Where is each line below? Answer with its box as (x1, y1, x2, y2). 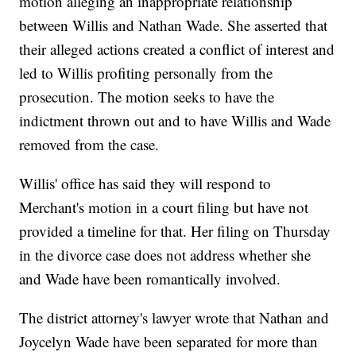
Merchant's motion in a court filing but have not (19, 197, 309, 218)
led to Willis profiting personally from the (19, 63, 273, 83)
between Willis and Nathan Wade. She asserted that (19, 15, 328, 36)
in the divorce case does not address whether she (19, 245, 311, 265)
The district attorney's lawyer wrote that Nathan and (19, 308, 330, 328)
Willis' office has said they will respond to (19, 173, 272, 194)
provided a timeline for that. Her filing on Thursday (19, 221, 331, 242)
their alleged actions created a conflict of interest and (19, 39, 335, 60)
